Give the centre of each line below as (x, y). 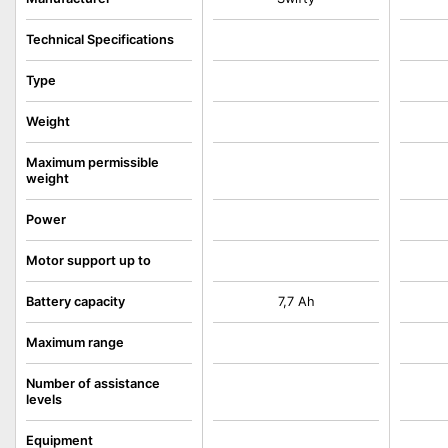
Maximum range (75, 342)
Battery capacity (75, 301)
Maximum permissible (92, 162)
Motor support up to (88, 260)
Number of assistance (93, 383)
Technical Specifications (100, 39)
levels (44, 399)
